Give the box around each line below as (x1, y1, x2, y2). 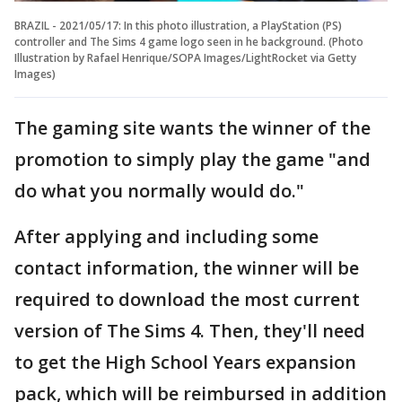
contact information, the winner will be (14, 255, 359, 280)
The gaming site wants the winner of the (14, 115, 371, 140)
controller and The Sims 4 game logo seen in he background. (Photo (14, 33, 363, 49)
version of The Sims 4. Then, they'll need (14, 318, 365, 343)
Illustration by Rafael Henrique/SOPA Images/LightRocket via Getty (14, 49, 356, 66)
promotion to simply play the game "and (14, 146, 371, 171)
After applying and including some (14, 223, 319, 249)
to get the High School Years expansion (14, 349, 356, 374)
